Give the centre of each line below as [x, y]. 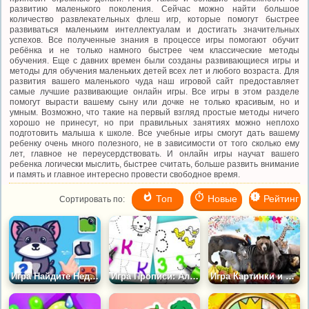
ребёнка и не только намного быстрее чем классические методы [154, 50]
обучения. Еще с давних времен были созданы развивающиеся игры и [154, 60]
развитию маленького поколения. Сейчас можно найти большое [154, 9]
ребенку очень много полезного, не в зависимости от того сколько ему [154, 143]
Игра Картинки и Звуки [290, 277]
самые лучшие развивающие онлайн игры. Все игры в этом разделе [154, 91]
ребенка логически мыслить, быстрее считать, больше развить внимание [154, 164]
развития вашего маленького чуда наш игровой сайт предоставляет [154, 81]
